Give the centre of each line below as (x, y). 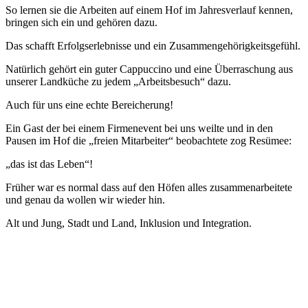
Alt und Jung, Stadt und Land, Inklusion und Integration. (129, 223)
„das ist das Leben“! (49, 164)
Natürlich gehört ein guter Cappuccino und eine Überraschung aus (149, 69)
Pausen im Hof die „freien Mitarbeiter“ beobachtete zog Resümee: (148, 140)
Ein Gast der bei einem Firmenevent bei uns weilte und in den (139, 128)
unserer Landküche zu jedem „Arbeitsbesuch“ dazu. (118, 81)
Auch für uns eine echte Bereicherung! (89, 104)
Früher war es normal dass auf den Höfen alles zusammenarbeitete (149, 187)
